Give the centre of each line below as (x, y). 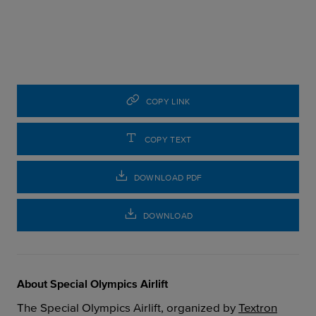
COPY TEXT (168, 139)
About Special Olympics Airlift (92, 284)
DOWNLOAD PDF (168, 177)
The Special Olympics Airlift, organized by (128, 307)
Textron (258, 307)
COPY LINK (168, 101)
